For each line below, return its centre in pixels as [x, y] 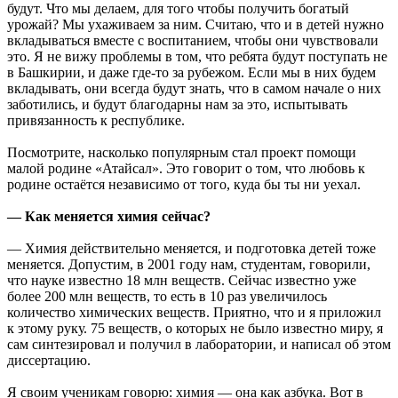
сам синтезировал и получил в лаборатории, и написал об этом [199, 344]
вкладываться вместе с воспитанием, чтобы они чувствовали [193, 40]
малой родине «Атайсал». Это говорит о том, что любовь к [186, 168]
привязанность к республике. [96, 120]
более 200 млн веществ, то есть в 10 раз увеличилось [167, 296]
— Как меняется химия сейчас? [109, 216]
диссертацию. [49, 360]
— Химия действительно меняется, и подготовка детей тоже [191, 248]
